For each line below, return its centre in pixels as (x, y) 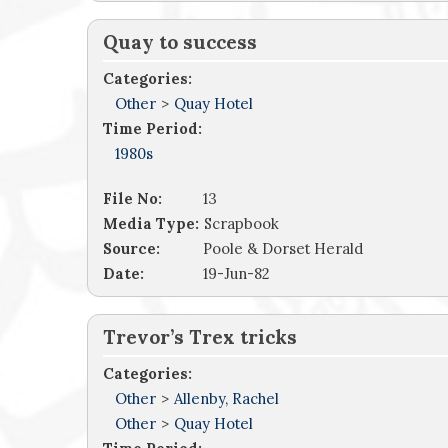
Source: (131, 249)
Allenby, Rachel (226, 399)
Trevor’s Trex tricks (200, 337)
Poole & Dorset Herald (283, 249)
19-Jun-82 (236, 274)
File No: (132, 199)
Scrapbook (241, 224)
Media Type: (151, 224)
